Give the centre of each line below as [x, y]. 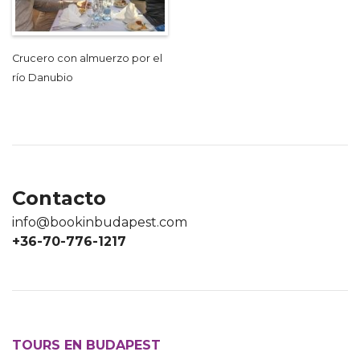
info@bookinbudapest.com [100, 223]
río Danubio [43, 78]
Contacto [59, 198]
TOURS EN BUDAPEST [86, 346]
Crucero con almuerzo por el [87, 59]
